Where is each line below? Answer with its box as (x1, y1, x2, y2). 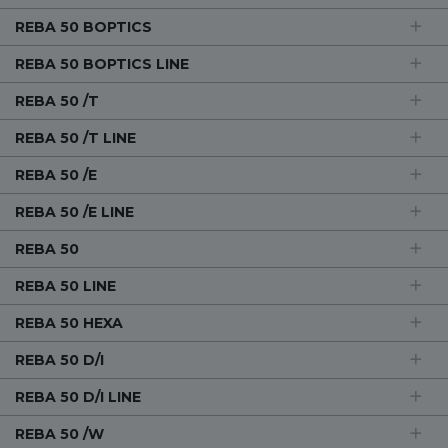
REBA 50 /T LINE (15, 129, 136, 147)
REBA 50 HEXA (15, 314, 123, 332)
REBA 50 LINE (15, 277, 116, 295)
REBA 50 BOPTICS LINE (15, 55, 189, 73)
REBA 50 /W (15, 425, 104, 443)
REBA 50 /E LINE (15, 203, 134, 221)
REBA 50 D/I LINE (15, 388, 141, 406)
